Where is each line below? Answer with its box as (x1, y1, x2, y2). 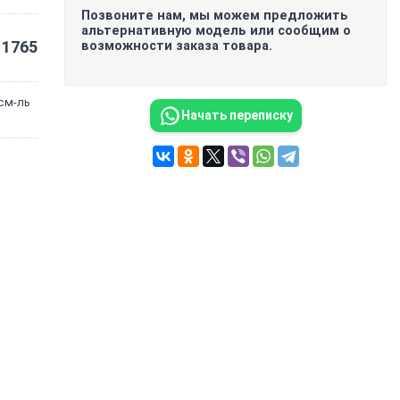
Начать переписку (180, 108, 293, 122)
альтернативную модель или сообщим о (81, 22, 352, 38)
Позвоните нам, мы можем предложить (81, 7, 349, 23)
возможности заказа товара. (81, 37, 273, 54)
